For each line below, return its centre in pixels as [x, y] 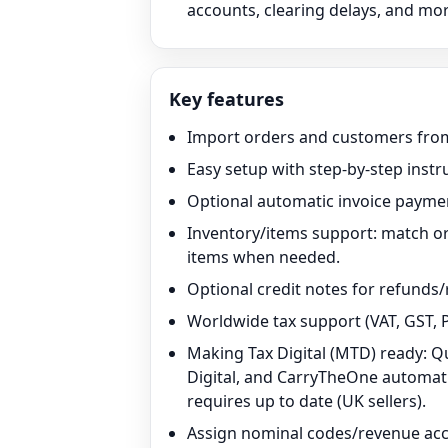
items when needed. [263, 257]
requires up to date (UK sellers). [306, 401]
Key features [226, 99]
